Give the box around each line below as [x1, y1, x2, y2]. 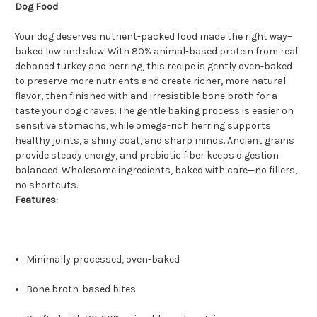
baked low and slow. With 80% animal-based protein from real [15, 45, 298, 58]
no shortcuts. [15, 179, 78, 192]
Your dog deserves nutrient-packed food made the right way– [15, 30, 292, 43]
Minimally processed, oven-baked [26, 253, 180, 266]
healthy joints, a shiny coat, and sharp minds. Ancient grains [15, 134, 294, 147]
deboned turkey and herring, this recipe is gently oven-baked [15, 60, 292, 73]
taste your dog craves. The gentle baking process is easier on [15, 105, 294, 117]
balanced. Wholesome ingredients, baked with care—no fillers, [15, 164, 297, 177]
